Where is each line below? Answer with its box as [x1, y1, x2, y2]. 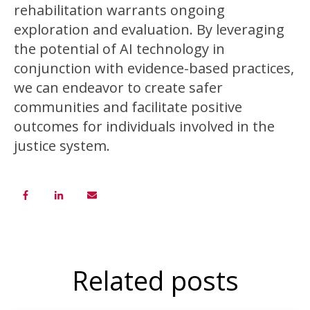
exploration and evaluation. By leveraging [14, 19, 284, 39]
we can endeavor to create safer [14, 77, 223, 97]
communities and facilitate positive [14, 97, 242, 116]
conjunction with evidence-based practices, [14, 58, 294, 77]
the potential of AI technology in [14, 39, 225, 58]
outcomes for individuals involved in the [14, 116, 275, 136]
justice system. [14, 136, 110, 155]
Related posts [71, 262, 239, 298]
